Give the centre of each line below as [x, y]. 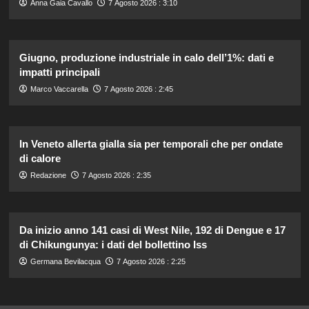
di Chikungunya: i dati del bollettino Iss [113, 244]
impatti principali [59, 72]
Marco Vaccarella [59, 89]
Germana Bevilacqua [65, 261]
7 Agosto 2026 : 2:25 [151, 261]
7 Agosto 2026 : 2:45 [138, 89]
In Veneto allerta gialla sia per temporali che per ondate [151, 143]
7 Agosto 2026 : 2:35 [116, 175]
